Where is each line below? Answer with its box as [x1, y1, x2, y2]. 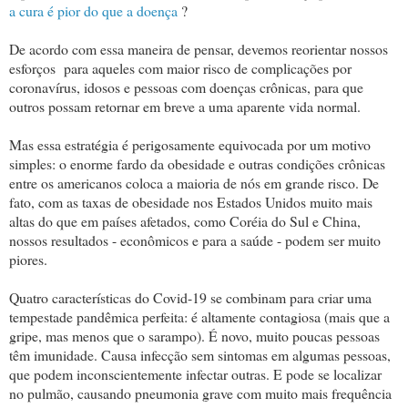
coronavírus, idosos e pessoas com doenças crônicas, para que [9, 76, 363, 97]
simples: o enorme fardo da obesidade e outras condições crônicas [9, 153, 385, 173]
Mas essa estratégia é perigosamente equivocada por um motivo [9, 134, 371, 154]
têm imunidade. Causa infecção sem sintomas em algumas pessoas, [9, 344, 391, 364]
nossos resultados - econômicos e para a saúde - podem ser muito [9, 229, 381, 250]
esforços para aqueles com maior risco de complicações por [9, 57, 352, 77]
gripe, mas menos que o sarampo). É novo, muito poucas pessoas [9, 325, 380, 345]
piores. [9, 249, 47, 269]
